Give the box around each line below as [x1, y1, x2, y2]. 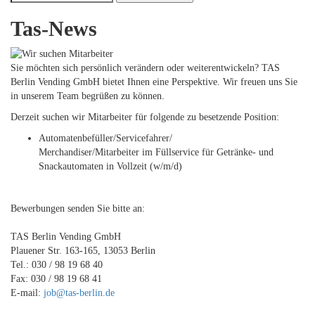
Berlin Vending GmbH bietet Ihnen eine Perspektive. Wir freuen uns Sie [11, 77, 297, 88]
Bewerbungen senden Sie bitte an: [11, 203, 145, 214]
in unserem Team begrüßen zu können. [11, 91, 165, 102]
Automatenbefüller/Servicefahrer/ [39, 133, 172, 144]
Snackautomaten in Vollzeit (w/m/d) [39, 161, 182, 172]
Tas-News [11, 16, 97, 40]
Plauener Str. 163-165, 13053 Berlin [11, 245, 155, 257]
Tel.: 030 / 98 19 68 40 [11, 259, 103, 271]
